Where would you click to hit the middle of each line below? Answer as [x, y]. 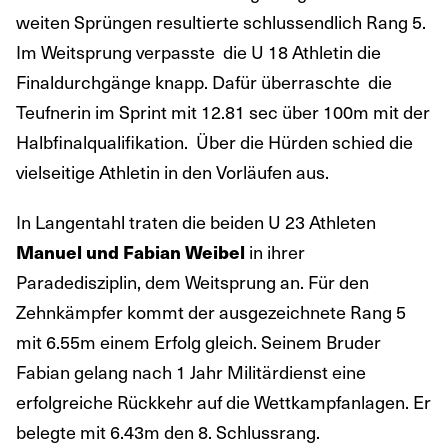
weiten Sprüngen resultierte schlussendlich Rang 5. [221, 22]
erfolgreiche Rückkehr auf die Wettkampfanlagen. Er [223, 402]
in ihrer [275, 252]
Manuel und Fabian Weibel [130, 252]
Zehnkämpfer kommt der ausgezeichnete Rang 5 [211, 312]
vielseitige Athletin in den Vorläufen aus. [172, 172]
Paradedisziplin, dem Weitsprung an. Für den [192, 282]
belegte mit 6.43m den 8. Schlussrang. [168, 432]
